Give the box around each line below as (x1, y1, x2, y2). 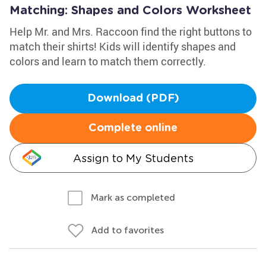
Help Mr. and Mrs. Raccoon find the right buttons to (9, 24, 252, 39)
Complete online (88, 123, 178, 134)
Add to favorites (91, 224, 164, 236)
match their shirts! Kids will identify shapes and (9, 39, 236, 53)
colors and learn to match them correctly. (9, 54, 206, 68)
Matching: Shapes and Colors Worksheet (9, 5, 251, 17)
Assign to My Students (72, 152, 194, 164)
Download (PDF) (87, 93, 179, 104)
